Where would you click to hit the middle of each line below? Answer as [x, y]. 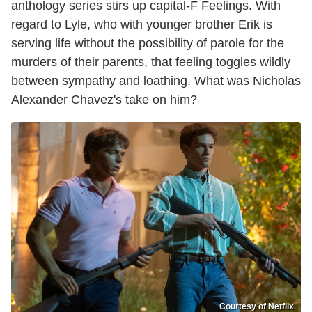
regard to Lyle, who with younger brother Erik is [142, 25]
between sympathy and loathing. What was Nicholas [156, 81]
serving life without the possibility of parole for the [148, 44]
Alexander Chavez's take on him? [104, 100]
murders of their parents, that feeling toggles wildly [151, 62]
